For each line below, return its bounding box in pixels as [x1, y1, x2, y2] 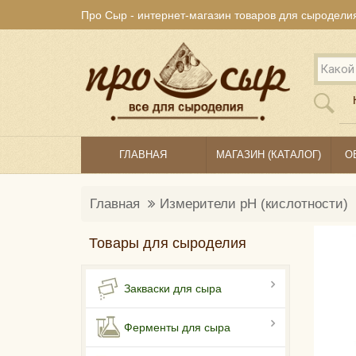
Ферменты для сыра [124, 321, 230, 335]
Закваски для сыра [124, 282, 222, 296]
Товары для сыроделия [89, 235, 246, 252]
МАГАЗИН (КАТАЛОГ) [215, 149, 321, 161]
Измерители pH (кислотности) [160, 196, 348, 212]
